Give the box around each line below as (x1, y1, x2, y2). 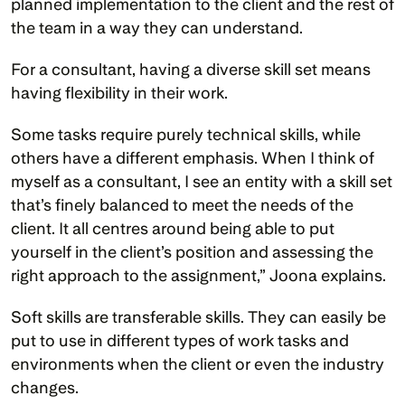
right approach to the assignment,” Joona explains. (11, 266, 390, 285)
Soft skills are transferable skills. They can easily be (11, 307, 386, 326)
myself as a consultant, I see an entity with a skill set (11, 172, 392, 191)
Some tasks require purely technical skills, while (11, 125, 361, 144)
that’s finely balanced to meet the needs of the (11, 195, 353, 214)
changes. (11, 378, 82, 397)
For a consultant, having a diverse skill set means (11, 60, 371, 79)
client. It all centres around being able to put (11, 219, 334, 238)
